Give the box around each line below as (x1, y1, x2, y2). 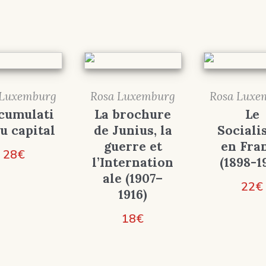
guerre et (103, 138, 162, 155)
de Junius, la (93, 122, 172, 139)
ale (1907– (103, 170, 163, 187)
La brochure (94, 106, 172, 123)
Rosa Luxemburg (90, 89, 176, 104)
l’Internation (92, 154, 174, 171)
